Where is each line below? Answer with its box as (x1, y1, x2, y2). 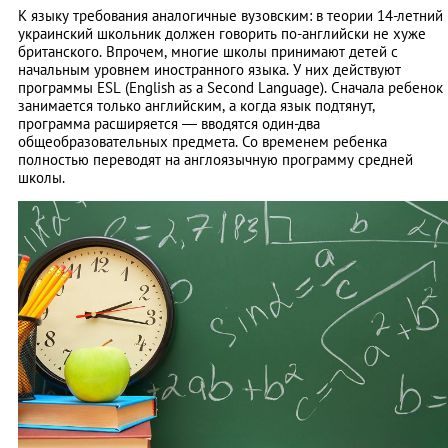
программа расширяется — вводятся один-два (18, 113, 320, 133)
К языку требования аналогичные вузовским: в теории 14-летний (18, 5, 443, 25)
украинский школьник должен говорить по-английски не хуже (18, 23, 426, 43)
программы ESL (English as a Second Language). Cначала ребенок (18, 77, 443, 97)
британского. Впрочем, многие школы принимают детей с (18, 41, 398, 61)
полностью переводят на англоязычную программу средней (18, 149, 413, 169)
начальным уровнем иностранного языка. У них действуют (18, 59, 401, 79)
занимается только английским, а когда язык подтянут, (18, 95, 375, 115)
